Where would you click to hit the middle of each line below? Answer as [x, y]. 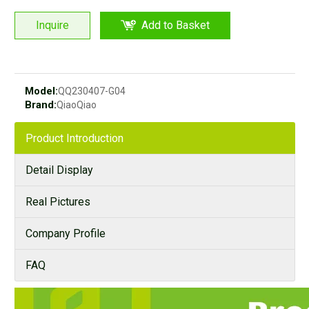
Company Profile [66, 233]
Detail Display [59, 170]
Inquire [52, 25]
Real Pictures [58, 201]
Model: [41, 91]
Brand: [41, 104]
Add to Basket [176, 25]
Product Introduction [74, 138]
